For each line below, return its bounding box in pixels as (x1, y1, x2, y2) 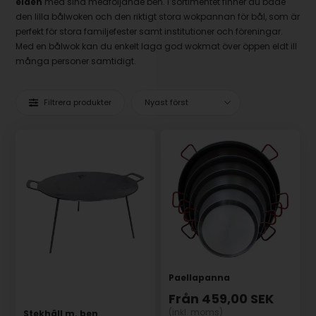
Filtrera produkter (44, 96, 112, 108)
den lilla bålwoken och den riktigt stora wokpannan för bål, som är (16, 10, 300, 23)
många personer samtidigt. (16, 54, 137, 67)
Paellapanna (169, 272, 231, 284)
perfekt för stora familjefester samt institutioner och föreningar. (16, 25, 284, 37)
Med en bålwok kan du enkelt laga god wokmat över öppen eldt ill (16, 39, 298, 52)
